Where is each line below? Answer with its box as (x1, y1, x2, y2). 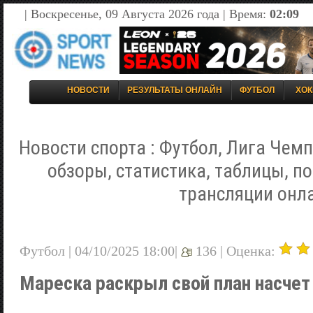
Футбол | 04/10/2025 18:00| (20, 242, 181, 259)
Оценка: (226, 242, 279, 259)
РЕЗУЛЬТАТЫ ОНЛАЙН (127, 85, 222, 95)
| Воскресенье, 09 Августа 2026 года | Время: (24, 7, 270, 21)
